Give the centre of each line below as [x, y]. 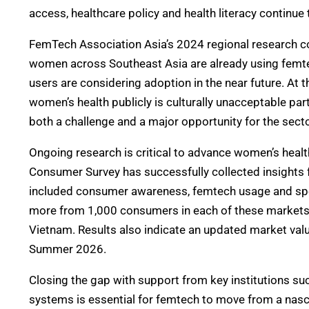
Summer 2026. [68, 249]
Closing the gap [71, 280]
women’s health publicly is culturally [122, 102]
